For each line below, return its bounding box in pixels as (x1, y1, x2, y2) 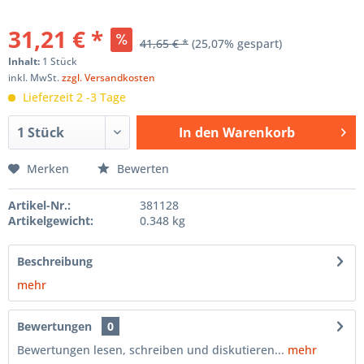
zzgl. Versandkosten (62, 71, 155, 84)
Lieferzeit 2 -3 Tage (19, 89, 126, 105)
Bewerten (114, 161, 169, 176)
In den (178, 123, 219, 141)
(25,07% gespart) (192, 36, 282, 51)
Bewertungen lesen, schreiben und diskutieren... (17, 342, 284, 357)
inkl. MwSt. (8, 71, 62, 84)
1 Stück (42, 54, 77, 68)
